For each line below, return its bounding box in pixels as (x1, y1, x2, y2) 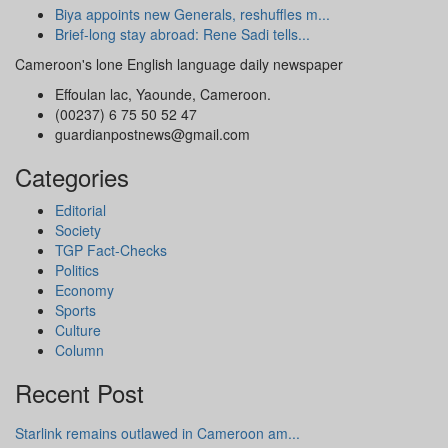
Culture (55, 320, 101, 341)
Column (55, 340, 104, 361)
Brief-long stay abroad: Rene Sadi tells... (55, 24, 310, 45)
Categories (15, 159, 129, 195)
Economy (55, 280, 114, 301)
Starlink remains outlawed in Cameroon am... (15, 423, 300, 444)
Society (55, 220, 101, 241)
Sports (55, 300, 96, 321)
